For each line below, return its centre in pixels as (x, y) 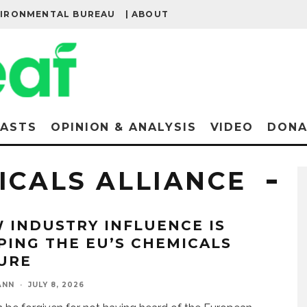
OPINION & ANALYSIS (123, 127)
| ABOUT (147, 14)
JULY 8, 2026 (56, 285)
